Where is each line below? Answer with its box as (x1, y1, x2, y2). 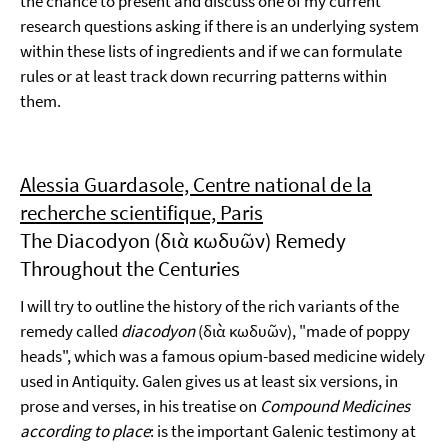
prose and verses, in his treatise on (20, 395, 260, 417)
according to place (20, 420, 150, 442)
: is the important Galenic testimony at (150, 420, 416, 442)
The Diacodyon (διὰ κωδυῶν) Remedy (20, 227, 346, 254)
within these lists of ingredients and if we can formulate (20, 40, 402, 62)
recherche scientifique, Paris (20, 199, 263, 226)
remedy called (20, 320, 121, 342)
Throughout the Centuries (20, 255, 240, 282)
